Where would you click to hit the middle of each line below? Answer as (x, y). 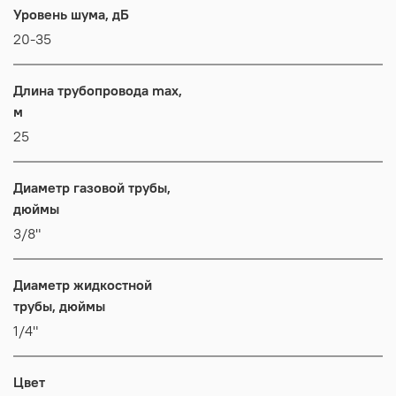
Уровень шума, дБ (71, 14)
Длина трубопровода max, (98, 90)
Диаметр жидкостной (83, 284)
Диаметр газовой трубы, (92, 187)
